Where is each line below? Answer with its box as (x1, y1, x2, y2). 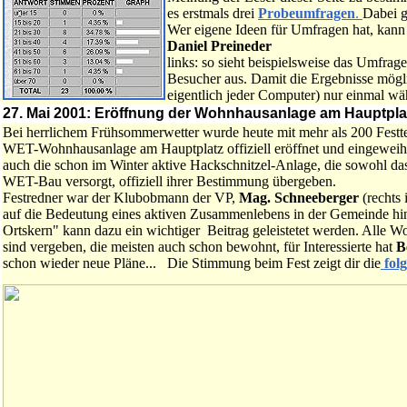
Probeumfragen (258, 5, 355, 21)
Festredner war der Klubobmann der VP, (3, 190, 235, 205)
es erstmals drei (167, 5, 258, 21)
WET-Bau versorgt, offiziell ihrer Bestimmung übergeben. (3, 174, 336, 189)
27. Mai (3, 105, 50, 121)
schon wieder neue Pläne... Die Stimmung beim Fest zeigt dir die (3, 255, 381, 271)
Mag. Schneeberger (235, 190, 359, 205)
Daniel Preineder (167, 38, 272, 54)
